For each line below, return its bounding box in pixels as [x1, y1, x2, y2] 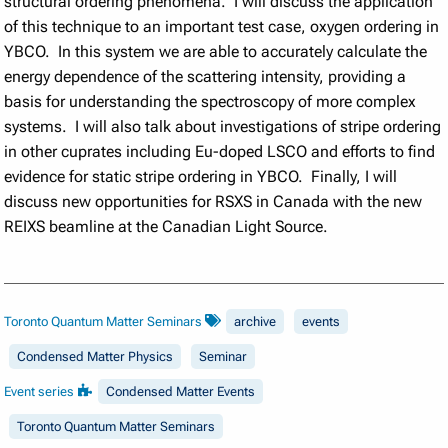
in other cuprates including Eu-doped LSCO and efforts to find [4, 141, 436, 161]
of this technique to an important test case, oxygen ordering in [4, 16, 440, 36]
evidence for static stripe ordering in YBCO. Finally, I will [4, 166, 398, 186]
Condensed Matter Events [106, 383, 256, 399]
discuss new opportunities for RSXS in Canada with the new [4, 191, 423, 211]
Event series [4, 383, 78, 399]
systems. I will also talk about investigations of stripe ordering [4, 116, 442, 136]
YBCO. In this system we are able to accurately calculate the [4, 41, 428, 61]
